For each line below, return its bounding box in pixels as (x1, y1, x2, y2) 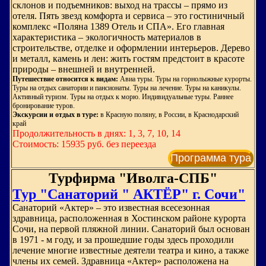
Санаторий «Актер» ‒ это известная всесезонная (12, 202, 210, 213)
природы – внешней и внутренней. (12, 64, 155, 74)
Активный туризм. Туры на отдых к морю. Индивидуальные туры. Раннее (12, 93, 233, 101)
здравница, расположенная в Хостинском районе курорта (12, 213, 246, 223)
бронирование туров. (12, 102, 75, 110)
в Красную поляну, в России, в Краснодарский (100, 110, 239, 119)
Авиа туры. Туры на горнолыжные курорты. (118, 75, 252, 83)
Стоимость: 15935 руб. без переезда (12, 139, 156, 149)
